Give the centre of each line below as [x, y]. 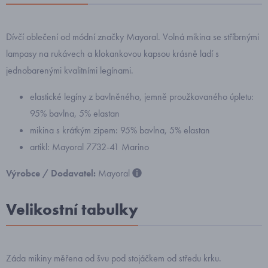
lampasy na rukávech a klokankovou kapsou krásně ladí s [112, 54]
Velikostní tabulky [72, 209]
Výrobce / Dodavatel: [52, 173]
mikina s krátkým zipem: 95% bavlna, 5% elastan [120, 130]
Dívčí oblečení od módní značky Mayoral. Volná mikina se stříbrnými [133, 37]
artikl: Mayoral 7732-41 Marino [89, 147]
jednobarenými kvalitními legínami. [70, 70]
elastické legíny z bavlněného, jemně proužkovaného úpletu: [142, 97]
